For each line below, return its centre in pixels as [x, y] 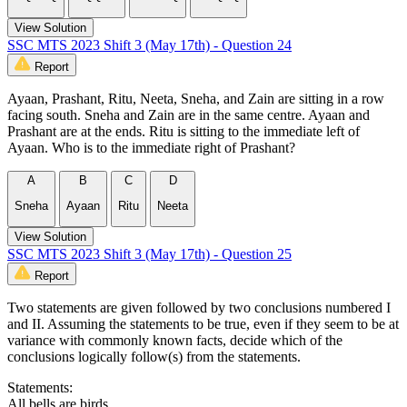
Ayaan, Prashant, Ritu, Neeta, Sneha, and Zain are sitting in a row [196, 98]
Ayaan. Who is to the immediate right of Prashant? [151, 147]
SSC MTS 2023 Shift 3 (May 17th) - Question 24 [149, 45]
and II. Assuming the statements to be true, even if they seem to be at [203, 324]
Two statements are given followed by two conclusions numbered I [199, 308]
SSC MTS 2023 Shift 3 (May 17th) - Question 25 [149, 254]
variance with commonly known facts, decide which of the [175, 341]
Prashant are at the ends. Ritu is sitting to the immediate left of [184, 131]
